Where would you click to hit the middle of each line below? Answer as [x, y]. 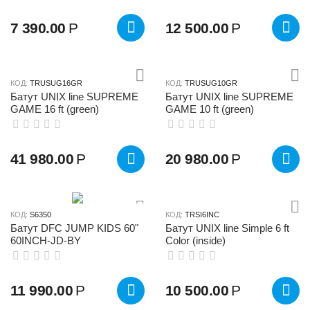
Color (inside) [195, 240]
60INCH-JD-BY [46, 240]
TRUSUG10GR [211, 83]
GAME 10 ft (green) [210, 109]
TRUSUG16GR [56, 83]
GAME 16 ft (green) [55, 109]
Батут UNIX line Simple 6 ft [227, 228]
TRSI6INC [202, 214]
